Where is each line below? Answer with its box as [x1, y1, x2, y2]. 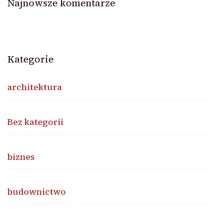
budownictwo [7, 185, 66, 198]
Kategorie [7, 52, 54, 66]
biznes [7, 150, 35, 163]
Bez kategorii [7, 115, 63, 128]
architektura [7, 80, 62, 93]
